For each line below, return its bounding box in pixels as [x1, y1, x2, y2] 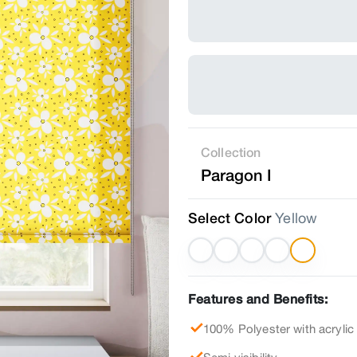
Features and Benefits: [188, 291, 328, 307]
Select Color [188, 210, 272, 227]
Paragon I [201, 165, 272, 185]
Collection [201, 144, 261, 160]
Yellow [275, 210, 318, 227]
